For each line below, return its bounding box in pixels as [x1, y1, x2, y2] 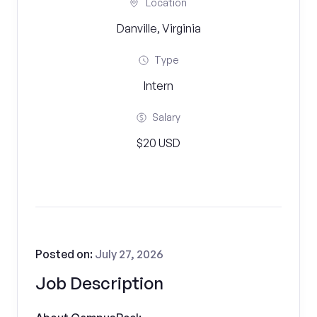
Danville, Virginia [116, 21, 201, 35]
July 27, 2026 [95, 247, 163, 261]
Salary [152, 111, 180, 123]
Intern [144, 79, 173, 93]
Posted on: [35, 247, 95, 261]
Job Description [35, 272, 163, 294]
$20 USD [137, 136, 180, 150]
